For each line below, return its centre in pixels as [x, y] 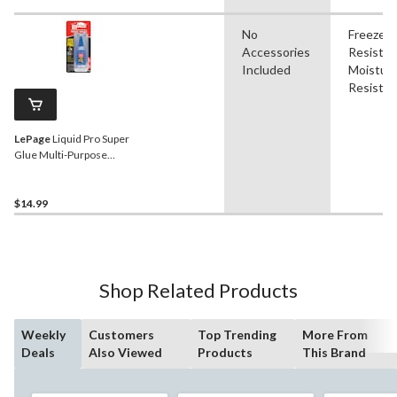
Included [266, 69]
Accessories [276, 51]
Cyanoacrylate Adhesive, [73, 170]
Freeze [367, 34]
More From [335, 334]
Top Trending [237, 334]
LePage [32, 138]
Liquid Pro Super [90, 138]
